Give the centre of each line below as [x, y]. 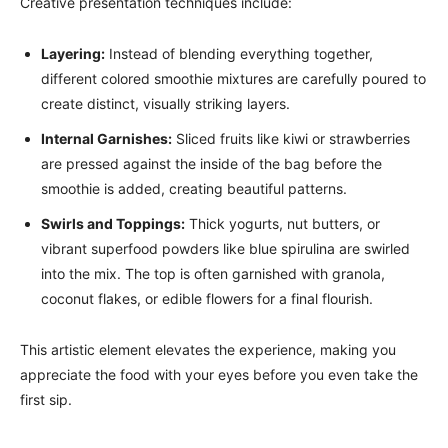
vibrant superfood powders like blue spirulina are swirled [225, 248]
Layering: [73, 53]
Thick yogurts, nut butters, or [282, 223]
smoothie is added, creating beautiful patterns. [194, 188]
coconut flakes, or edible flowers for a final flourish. [207, 298]
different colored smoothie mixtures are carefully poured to [233, 78]
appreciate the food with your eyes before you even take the [219, 374]
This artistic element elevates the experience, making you [208, 349]
